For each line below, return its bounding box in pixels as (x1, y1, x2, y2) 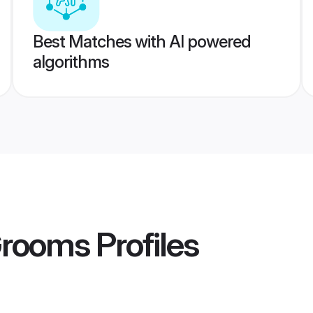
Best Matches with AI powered (32, 31, 251, 52)
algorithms (32, 52, 109, 72)
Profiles (89, 224, 198, 265)
